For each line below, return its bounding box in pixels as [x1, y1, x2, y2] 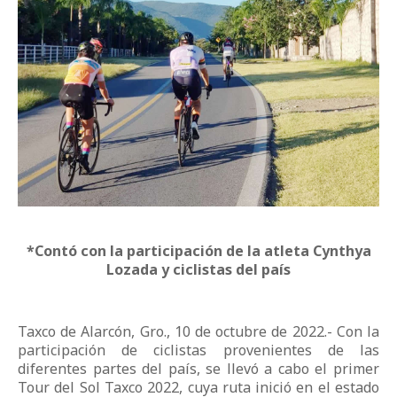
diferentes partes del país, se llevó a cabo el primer [18, 358, 379, 378]
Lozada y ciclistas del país [106, 259, 291, 279]
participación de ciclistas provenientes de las [18, 339, 379, 360]
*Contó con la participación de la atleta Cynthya [26, 240, 371, 261]
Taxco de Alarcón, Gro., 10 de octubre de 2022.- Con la [18, 321, 379, 341]
